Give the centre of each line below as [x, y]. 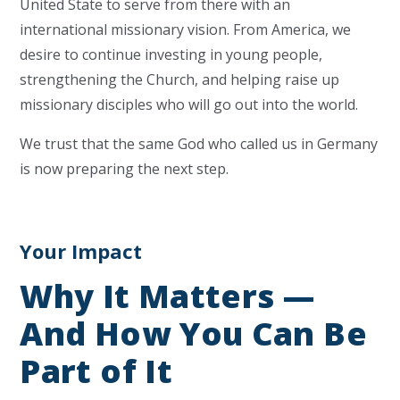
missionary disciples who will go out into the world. [189, 104]
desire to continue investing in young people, [171, 54]
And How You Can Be [193, 333]
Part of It [96, 371]
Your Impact [81, 251]
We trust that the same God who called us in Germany [199, 144]
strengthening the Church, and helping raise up [180, 79]
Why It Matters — [167, 296]
